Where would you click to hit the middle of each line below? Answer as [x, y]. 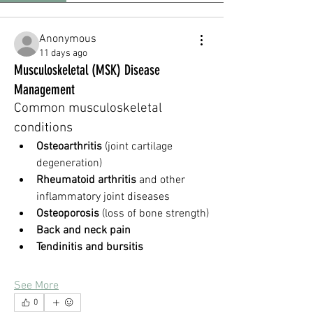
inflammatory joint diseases [103, 197]
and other [161, 180]
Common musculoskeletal [88, 109]
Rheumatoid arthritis [86, 180]
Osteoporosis [68, 214]
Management [44, 89]
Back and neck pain [83, 231]
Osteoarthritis [69, 147]
